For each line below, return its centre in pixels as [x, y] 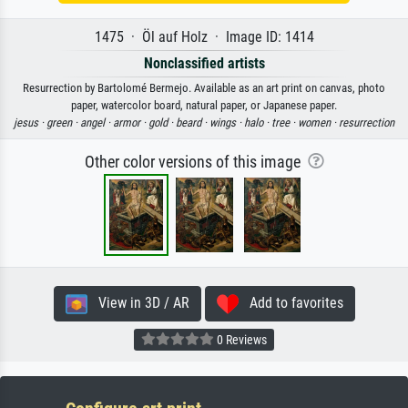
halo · [258, 123]
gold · [162, 123]
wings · [227, 123]
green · [63, 123]
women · [318, 123]
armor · [131, 123]
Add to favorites [291, 303]
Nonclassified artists [204, 64]
